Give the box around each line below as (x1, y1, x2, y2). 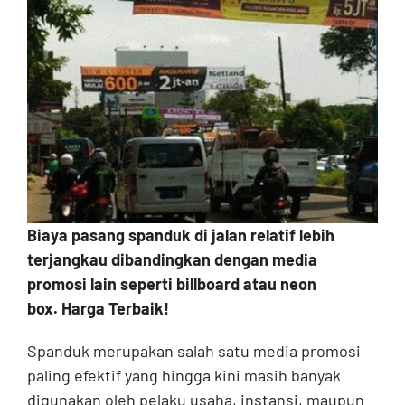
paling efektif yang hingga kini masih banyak (26, 365, 341, 386)
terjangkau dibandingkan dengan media (26, 250, 317, 270)
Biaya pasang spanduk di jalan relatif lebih (26, 225, 334, 246)
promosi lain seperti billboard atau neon (26, 274, 316, 295)
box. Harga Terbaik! (26, 298, 169, 319)
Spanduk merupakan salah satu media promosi (26, 341, 361, 362)
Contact (22, 14, 74, 33)
